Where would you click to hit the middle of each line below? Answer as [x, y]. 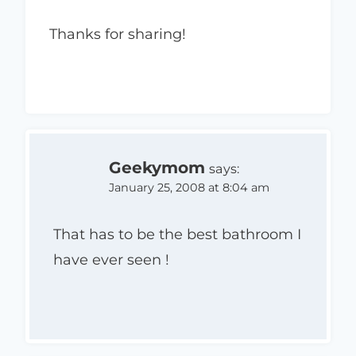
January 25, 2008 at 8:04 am [189, 187]
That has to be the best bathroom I [177, 235]
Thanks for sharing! [118, 34]
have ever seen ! [111, 260]
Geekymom [157, 167]
